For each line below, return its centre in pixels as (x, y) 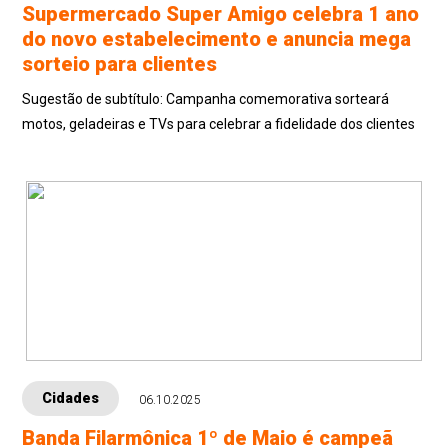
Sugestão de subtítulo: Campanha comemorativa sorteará (94, 98)
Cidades (71, 397)
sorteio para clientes (120, 63)
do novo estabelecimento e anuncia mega (217, 38)
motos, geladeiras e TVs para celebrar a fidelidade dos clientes (219, 123)
